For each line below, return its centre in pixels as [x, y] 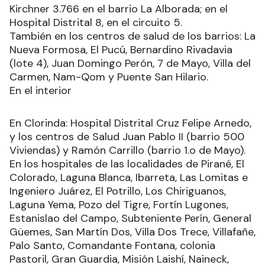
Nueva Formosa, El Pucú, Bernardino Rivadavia [121, 49]
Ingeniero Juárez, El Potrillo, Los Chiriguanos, [118, 191]
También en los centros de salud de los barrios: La [132, 36]
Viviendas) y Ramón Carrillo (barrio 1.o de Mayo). [127, 150]
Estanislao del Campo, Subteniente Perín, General [130, 218]
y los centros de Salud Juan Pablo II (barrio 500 [127, 136]
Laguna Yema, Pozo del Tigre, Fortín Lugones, [119, 204]
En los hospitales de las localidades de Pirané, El [127, 164]
